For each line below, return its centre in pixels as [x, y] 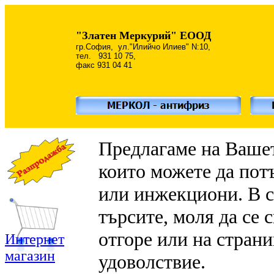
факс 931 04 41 [104, 65]
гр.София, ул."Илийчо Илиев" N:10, [143, 47]
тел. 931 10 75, [106, 56]
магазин [30, 256]
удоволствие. [167, 262]
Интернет [35, 239]
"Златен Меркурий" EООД [143, 35]
